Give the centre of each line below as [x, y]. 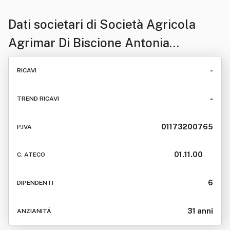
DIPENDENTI [35, 183]
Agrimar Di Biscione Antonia [89, 43]
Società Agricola [148, 24]
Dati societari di [54, 24]
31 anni [200, 211]
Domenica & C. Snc [62, 61]
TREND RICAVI [38, 98]
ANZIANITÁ [34, 211]
